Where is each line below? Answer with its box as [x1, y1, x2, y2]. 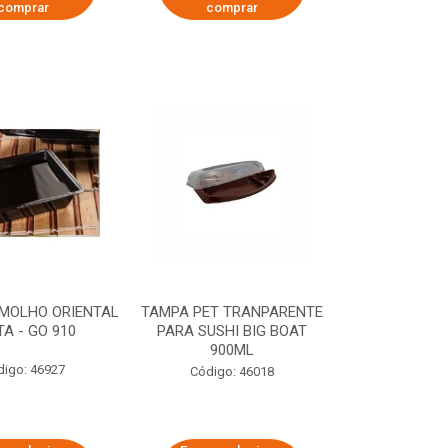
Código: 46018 [190, 364, 275, 379]
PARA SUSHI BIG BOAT [157, 322, 308, 340]
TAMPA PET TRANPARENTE [141, 303, 324, 321]
